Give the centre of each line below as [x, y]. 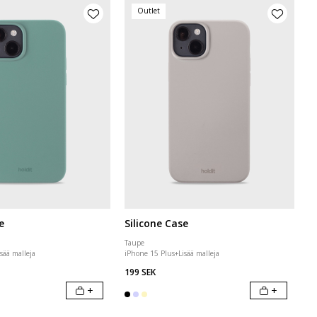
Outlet [149, 11]
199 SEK [140, 272]
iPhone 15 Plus [150, 253]
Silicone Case [156, 223]
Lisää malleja [199, 253]
